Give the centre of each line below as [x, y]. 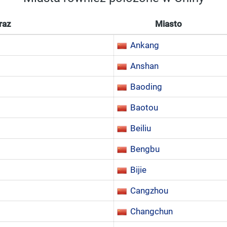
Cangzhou [149, 191]
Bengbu [145, 149]
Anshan [144, 66]
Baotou [144, 107]
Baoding [146, 87]
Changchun [152, 211]
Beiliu [141, 128]
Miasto [168, 24]
